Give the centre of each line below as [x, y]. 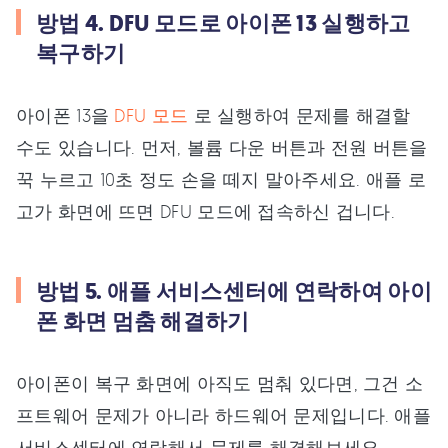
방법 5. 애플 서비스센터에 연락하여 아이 [234, 291]
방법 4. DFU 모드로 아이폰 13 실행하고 [223, 23]
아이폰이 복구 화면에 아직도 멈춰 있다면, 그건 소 [220, 382]
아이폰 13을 [65, 114]
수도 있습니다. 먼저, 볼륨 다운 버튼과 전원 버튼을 [222, 146]
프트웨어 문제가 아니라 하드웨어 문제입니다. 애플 [224, 414]
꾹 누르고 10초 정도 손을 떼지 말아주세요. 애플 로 [221, 178]
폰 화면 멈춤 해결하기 [143, 321]
